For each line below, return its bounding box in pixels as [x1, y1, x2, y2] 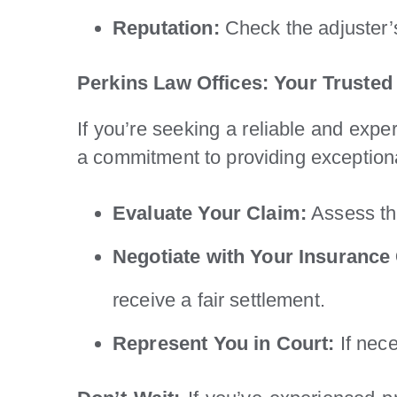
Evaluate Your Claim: [113, 201, 307, 224]
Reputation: [113, 16, 220, 39]
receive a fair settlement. [113, 288, 325, 311]
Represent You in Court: [113, 331, 335, 354]
